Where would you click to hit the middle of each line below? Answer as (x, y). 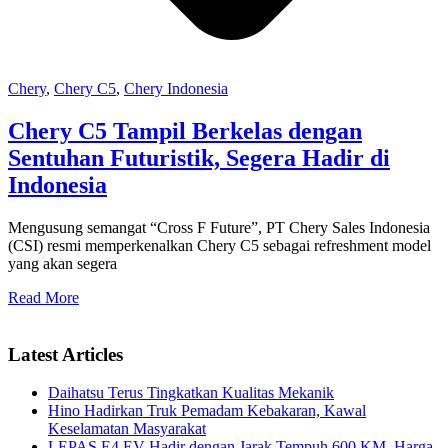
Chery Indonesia (176, 89)
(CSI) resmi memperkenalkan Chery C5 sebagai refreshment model (219, 245)
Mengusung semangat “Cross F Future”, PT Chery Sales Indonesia (219, 227)
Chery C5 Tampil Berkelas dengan (185, 131)
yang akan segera (62, 263)
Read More (43, 297)
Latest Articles (65, 354)
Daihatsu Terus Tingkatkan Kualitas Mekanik (191, 393)
